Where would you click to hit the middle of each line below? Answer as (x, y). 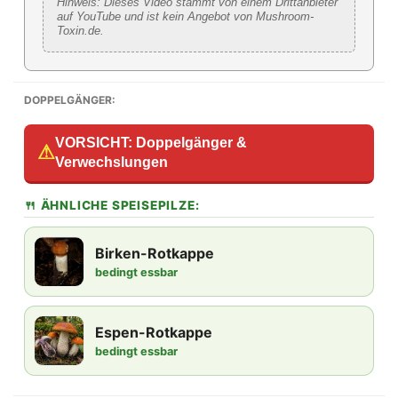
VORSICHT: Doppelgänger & (151, 142)
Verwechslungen (111, 162)
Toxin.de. (80, 30)
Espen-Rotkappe (154, 332)
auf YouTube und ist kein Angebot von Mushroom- (185, 16)
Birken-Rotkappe (155, 253)
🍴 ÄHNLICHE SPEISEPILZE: (112, 205)
